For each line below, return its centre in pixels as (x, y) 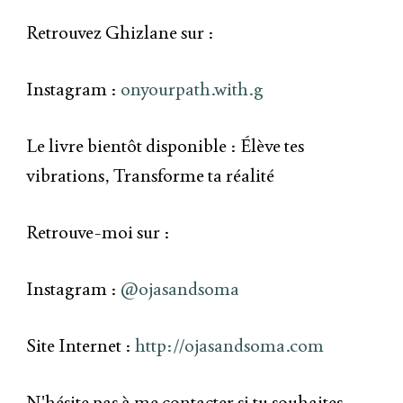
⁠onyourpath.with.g (190, 90)
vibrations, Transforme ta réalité (150, 176)
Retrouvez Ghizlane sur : (120, 33)
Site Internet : (79, 346)
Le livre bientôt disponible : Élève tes (165, 146)
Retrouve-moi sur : (98, 233)
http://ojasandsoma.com (228, 346)
